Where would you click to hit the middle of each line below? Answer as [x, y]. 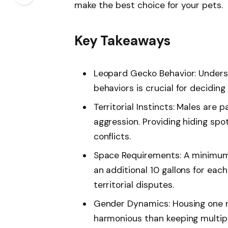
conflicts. [112, 137]
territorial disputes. [134, 184]
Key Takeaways [122, 40]
